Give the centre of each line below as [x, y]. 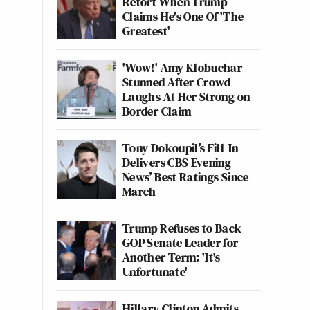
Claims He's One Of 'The [183, 16]
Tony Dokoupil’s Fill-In [181, 148]
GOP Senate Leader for [181, 243]
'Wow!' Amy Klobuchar [183, 67]
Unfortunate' [155, 272]
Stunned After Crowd [177, 82]
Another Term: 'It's [172, 257]
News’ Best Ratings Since [186, 177]
